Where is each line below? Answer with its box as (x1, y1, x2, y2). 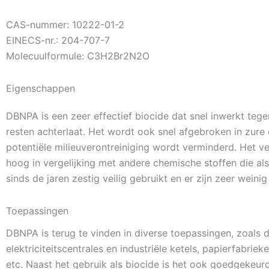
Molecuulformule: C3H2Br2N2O (6, 50, 150, 62)
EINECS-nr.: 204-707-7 (6, 34, 110, 47)
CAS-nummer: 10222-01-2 (6, 19, 124, 31)
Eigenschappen (6, 82, 75, 95)
